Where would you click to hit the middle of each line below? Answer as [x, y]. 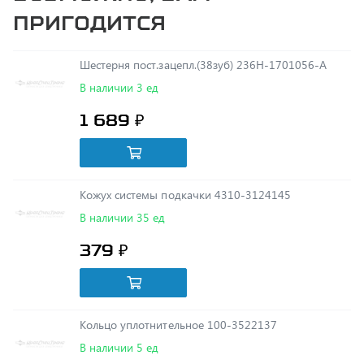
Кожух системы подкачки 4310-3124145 [186, 159]
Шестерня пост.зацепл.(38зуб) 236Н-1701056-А [282, 29]
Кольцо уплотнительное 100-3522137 [179, 289]
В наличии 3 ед [119, 52]
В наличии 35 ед [123, 182]
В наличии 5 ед [119, 312]
